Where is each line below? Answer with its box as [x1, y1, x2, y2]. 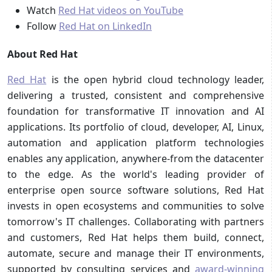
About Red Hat [7, 47, 78, 61]
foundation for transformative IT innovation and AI [7, 104, 264, 118]
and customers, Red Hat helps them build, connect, [7, 230, 264, 244]
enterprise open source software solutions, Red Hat [7, 183, 264, 197]
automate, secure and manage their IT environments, [7, 246, 264, 260]
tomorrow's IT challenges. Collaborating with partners [7, 214, 264, 228]
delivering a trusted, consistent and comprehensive [7, 88, 264, 102]
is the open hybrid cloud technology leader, [46, 72, 264, 86]
